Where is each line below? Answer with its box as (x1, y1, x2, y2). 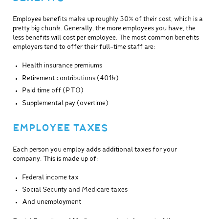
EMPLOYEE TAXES (12, 124, 108, 133)
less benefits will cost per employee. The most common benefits (12, 35, 199, 42)
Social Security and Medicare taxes (22, 187, 128, 194)
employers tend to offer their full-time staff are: (12, 44, 155, 51)
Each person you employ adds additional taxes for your (12, 146, 177, 153)
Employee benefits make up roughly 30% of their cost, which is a (12, 16, 203, 23)
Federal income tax (22, 174, 79, 181)
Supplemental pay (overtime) (22, 100, 109, 107)
